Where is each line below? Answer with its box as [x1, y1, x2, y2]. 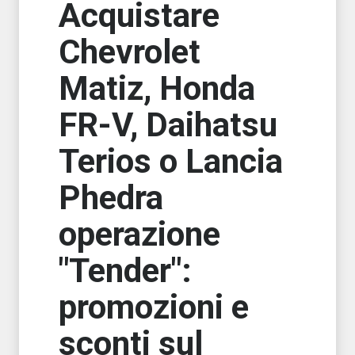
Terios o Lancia [59, 142, 283, 181]
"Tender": [59, 251, 192, 290]
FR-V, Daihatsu [59, 105, 277, 144]
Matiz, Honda [59, 69, 255, 108]
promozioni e [59, 288, 249, 326]
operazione [59, 215, 220, 254]
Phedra [59, 178, 163, 217]
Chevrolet [59, 32, 200, 71]
